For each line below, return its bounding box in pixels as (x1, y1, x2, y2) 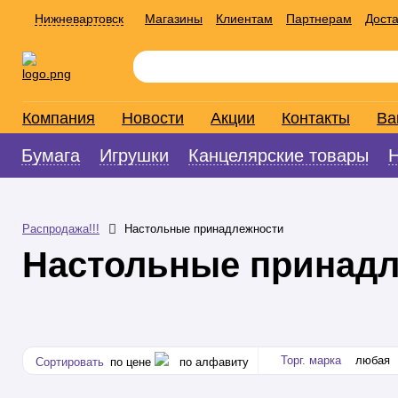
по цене (110, 355, 155, 370)
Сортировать (36, 355, 107, 370)
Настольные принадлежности (124, 222, 283, 235)
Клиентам (216, 12, 273, 26)
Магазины (145, 12, 203, 26)
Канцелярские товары (188, 146, 369, 165)
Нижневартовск (35, 12, 123, 26)
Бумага (21, 146, 80, 165)
